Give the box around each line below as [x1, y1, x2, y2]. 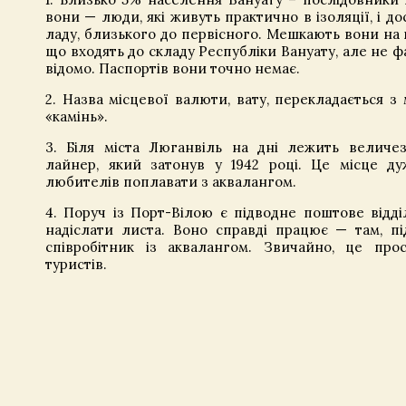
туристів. [45, 256, 107, 274]
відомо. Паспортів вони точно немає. [45, 60, 300, 78]
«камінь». [45, 108, 108, 126]
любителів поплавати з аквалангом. [45, 173, 296, 191]
